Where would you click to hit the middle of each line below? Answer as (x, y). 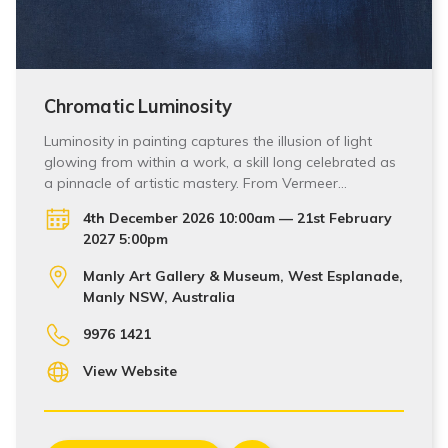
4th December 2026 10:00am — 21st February (237, 218)
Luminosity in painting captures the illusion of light (208, 141)
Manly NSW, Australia (158, 297)
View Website (129, 371)
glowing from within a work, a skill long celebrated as (220, 162)
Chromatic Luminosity (138, 106)
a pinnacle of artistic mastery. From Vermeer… (195, 183)
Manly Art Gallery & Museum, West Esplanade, (242, 276)
